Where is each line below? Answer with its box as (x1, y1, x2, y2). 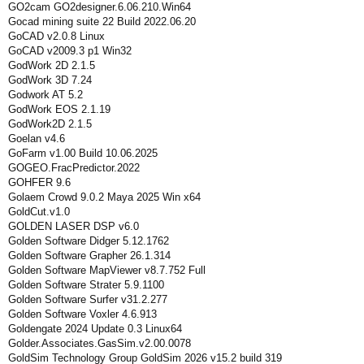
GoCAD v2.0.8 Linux (8, 30, 105, 42)
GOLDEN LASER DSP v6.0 (8, 220, 139, 232)
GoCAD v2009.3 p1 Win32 (8, 45, 132, 57)
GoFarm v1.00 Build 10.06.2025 (8, 147, 158, 159)
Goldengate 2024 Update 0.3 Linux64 (8, 323, 182, 335)
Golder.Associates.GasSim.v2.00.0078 (8, 337, 191, 349)
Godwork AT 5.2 (8, 89, 83, 101)
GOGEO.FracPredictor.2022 (8, 162, 140, 174)
